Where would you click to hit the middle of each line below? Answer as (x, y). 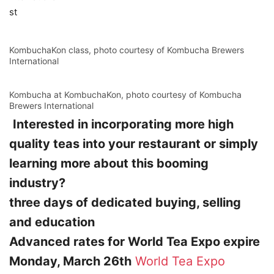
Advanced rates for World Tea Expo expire (135, 242)
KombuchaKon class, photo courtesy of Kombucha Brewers (127, 50)
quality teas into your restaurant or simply (134, 144)
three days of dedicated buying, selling (125, 202)
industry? (37, 183)
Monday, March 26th (70, 261)
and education (52, 222)
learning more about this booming (109, 163)
